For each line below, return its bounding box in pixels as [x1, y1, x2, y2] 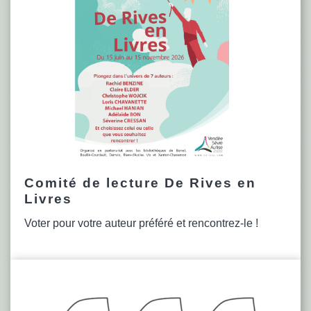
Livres [24, 191, 72, 206]
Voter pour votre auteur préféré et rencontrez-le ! [24, 217, 258, 229]
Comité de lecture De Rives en [24, 175, 256, 190]
